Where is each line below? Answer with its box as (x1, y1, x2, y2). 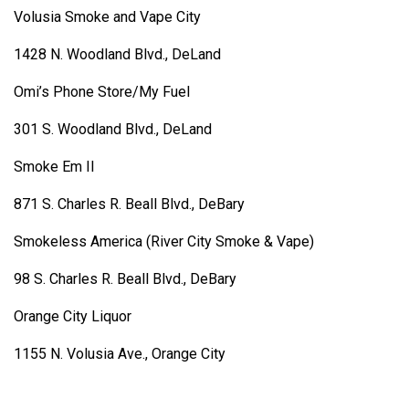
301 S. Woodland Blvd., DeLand (14, 121, 212, 139)
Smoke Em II (14, 158, 95, 176)
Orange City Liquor (14, 308, 131, 326)
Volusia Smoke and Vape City (14, 8, 201, 26)
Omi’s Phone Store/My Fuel (14, 83, 190, 101)
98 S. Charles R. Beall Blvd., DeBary (14, 270, 236, 288)
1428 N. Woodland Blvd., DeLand (14, 46, 221, 64)
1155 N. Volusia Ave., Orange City (14, 345, 225, 363)
